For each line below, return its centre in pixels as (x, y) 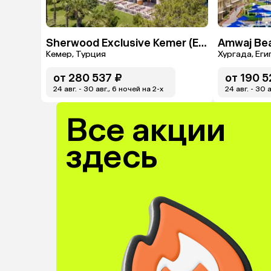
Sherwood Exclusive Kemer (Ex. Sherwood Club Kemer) (203, 43)
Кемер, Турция (76, 54)
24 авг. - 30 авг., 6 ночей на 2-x (108, 89)
